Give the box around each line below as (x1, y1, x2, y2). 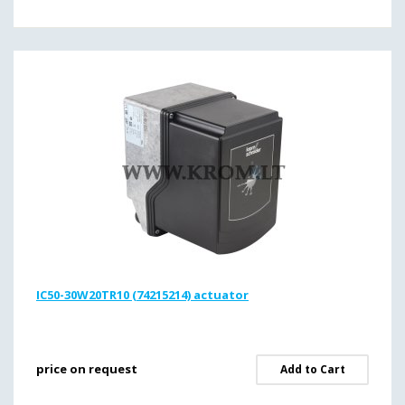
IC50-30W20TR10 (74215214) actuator (36, 287, 249, 303)
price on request (36, 361, 137, 377)
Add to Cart (279, 362, 345, 377)
